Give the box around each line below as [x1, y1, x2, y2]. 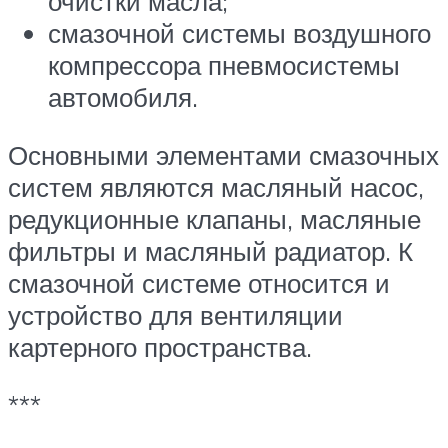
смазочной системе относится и [8, 267, 390, 299]
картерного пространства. [8, 331, 312, 363]
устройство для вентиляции [8, 299, 343, 331]
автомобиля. [48, 81, 198, 114]
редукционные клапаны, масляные [8, 203, 421, 235]
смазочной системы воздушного [48, 17, 431, 50]
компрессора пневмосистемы [48, 49, 400, 82]
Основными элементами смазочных [8, 139, 439, 171]
